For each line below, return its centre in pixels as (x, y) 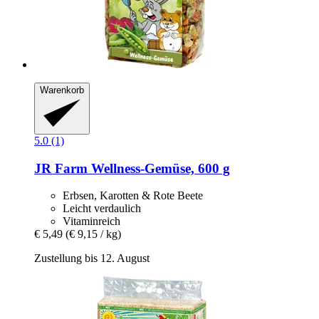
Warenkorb (62, 90)
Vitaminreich (91, 221)
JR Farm (61, 168)
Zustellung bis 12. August (92, 258)
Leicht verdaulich (102, 209)
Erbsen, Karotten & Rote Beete (133, 196)
